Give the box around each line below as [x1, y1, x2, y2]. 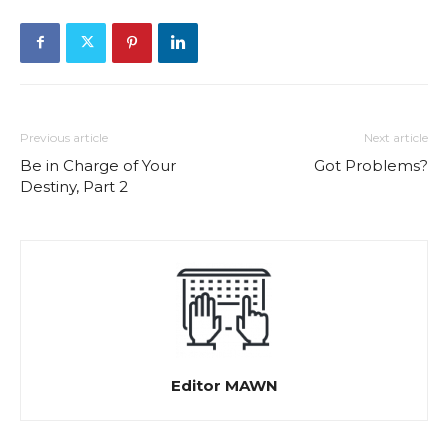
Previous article [20, 129, 108, 145]
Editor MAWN [170, 375, 278, 395]
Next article [364, 129, 428, 145]
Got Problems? [314, 155, 428, 175]
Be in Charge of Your [20, 155, 176, 175]
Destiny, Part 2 [20, 176, 128, 196]
